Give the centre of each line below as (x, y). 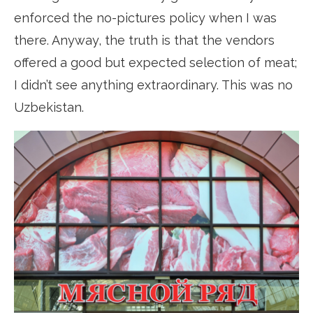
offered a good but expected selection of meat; (155, 63)
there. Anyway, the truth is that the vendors (144, 41)
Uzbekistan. (49, 108)
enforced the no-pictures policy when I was (145, 18)
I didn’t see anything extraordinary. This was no (153, 85)
